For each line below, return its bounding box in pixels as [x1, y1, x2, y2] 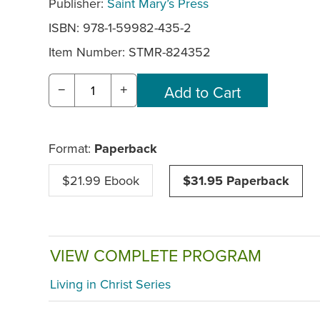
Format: [49, 139, 94, 157]
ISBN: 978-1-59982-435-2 [49, 18, 191, 36]
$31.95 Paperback [183, 171, 289, 190]
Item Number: [49, 42, 129, 61]
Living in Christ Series [50, 275, 171, 294]
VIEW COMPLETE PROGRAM [50, 243, 261, 267]
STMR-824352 [129, 42, 211, 61]
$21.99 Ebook [62, 171, 139, 189]
